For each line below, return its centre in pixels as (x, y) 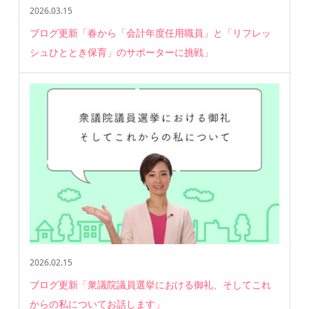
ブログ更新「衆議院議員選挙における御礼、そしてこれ (151, 285)
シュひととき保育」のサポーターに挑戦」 (122, 52)
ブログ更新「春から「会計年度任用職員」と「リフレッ (151, 33)
